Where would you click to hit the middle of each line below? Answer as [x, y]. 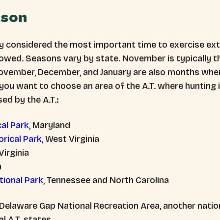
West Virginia [71, 139]
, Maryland [50, 125]
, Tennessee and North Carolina [106, 180]
